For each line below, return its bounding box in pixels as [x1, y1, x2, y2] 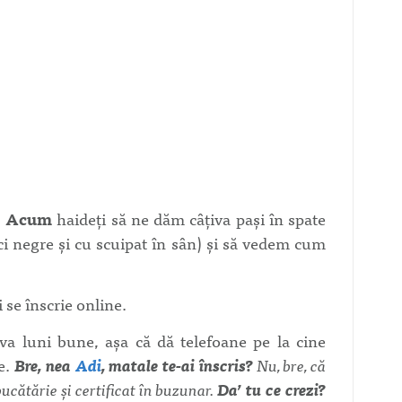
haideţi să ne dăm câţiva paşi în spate [52, 205, 326, 232]
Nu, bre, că [252, 352, 326, 378]
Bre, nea [14, 352, 75, 378]
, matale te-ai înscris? [100, 352, 253, 378]
